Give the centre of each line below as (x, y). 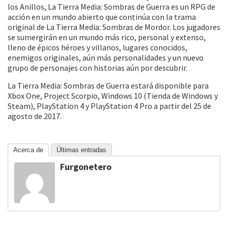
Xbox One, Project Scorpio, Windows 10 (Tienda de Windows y (113, 96)
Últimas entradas (81, 150)
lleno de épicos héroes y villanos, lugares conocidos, (97, 47)
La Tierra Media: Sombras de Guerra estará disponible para (108, 85)
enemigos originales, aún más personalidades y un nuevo (106, 58)
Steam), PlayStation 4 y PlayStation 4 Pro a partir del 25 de (109, 106)
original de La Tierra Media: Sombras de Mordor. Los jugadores (114, 27)
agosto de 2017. (35, 116)
